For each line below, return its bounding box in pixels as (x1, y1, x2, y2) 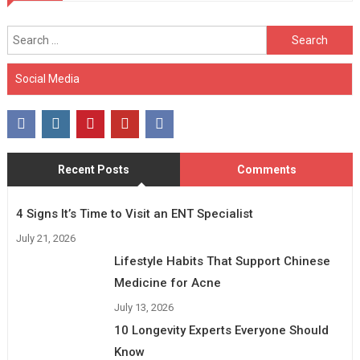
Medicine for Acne (114, 276, 222, 291)
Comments (236, 163, 297, 177)
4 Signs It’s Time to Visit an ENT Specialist (15, 207, 253, 222)
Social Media (14, 72, 80, 86)
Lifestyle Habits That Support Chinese (114, 254, 331, 269)
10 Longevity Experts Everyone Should (114, 323, 329, 338)
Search (265, 27, 302, 41)
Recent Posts (57, 163, 129, 177)
